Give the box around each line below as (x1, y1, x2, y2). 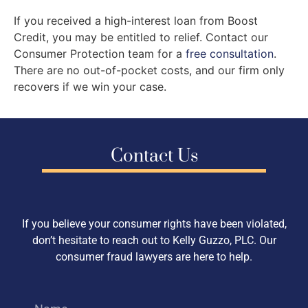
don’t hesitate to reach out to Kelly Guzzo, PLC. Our (32, 234, 276, 247)
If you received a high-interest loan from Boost (14, 13, 258, 27)
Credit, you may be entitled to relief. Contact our (14, 30, 268, 44)
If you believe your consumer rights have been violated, (21, 217, 287, 231)
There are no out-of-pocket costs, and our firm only (14, 63, 285, 77)
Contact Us (110, 145, 198, 168)
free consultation (186, 46, 274, 60)
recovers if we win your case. (14, 79, 166, 93)
